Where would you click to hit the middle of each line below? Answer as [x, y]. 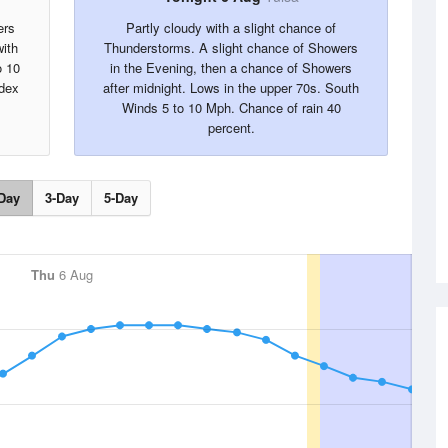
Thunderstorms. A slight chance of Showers [231, 47]
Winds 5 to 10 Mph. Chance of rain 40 [231, 107]
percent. [231, 127]
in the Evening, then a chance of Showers [231, 67]
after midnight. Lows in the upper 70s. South [231, 87]
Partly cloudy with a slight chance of [231, 27]
